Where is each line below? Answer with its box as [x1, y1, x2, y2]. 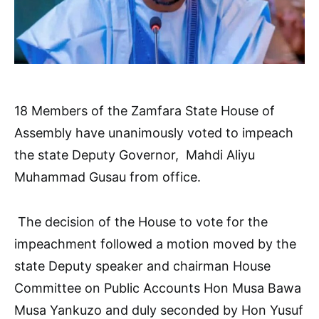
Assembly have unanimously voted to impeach [14, 125, 293, 140]
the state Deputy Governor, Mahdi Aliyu [14, 147, 255, 162]
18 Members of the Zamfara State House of [14, 103, 275, 118]
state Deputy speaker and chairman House [14, 258, 271, 273]
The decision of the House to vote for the [14, 214, 268, 229]
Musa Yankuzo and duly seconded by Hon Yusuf [14, 302, 303, 318]
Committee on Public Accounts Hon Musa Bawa [14, 280, 301, 296]
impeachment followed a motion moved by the [14, 236, 296, 251]
